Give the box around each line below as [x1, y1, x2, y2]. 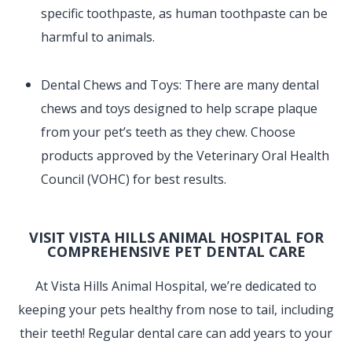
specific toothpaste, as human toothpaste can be [41, 5, 328, 23]
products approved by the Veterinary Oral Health [41, 147, 330, 165]
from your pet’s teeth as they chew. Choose [41, 123, 296, 141]
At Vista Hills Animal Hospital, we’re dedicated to [35, 277, 317, 295]
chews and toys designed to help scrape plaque [41, 100, 318, 118]
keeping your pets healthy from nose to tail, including [18, 301, 334, 319]
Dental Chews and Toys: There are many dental [41, 76, 320, 94]
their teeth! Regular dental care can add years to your [20, 324, 332, 343]
